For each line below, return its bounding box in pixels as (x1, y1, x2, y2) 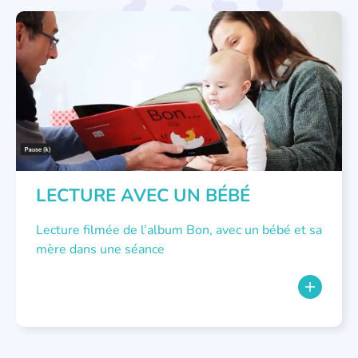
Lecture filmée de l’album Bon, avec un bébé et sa (36, 221, 322, 240)
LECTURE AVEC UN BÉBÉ (36, 183, 250, 209)
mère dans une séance (36, 241, 165, 259)
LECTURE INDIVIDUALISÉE (33, 28, 153, 42)
